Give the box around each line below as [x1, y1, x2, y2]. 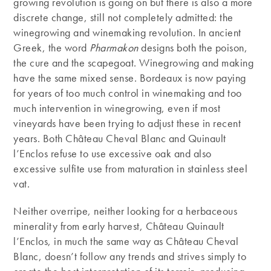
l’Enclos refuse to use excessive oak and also [13, 146, 212, 161]
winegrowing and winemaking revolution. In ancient [13, 25, 241, 40]
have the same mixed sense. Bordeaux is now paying [13, 71, 246, 85]
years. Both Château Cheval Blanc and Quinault [13, 131, 226, 146]
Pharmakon [90, 41, 139, 55]
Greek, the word [13, 41, 90, 55]
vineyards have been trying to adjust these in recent [13, 116, 241, 131]
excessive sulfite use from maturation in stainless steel [13, 162, 248, 176]
